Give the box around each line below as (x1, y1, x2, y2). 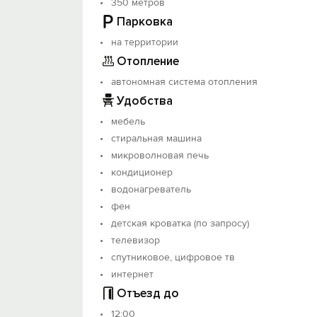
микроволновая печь (111, 149, 209, 161)
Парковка (117, 13, 173, 29)
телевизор (111, 234, 160, 246)
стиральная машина (111, 132, 202, 144)
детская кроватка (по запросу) (111, 217, 249, 229)
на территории (111, 36, 178, 48)
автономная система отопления (111, 76, 258, 88)
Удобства (117, 93, 173, 108)
